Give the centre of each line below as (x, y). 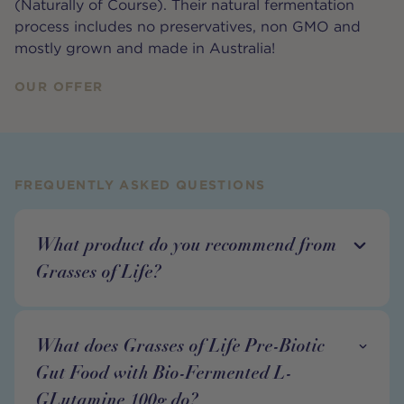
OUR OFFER (59, 87)
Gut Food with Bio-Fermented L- (164, 372)
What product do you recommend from (187, 244)
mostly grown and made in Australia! (145, 48)
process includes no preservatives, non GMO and (188, 27)
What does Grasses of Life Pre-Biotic (180, 345)
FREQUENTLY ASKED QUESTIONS (140, 185)
